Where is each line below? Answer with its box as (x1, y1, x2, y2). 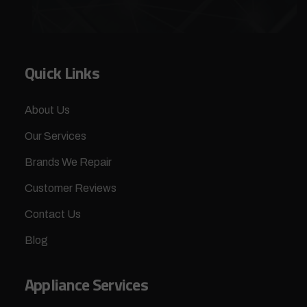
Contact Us (24, 208, 81, 220)
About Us (24, 103, 70, 116)
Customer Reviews (24, 182, 116, 194)
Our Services (24, 130, 86, 142)
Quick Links (24, 60, 99, 85)
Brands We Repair (24, 156, 112, 168)
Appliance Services (24, 271, 148, 297)
